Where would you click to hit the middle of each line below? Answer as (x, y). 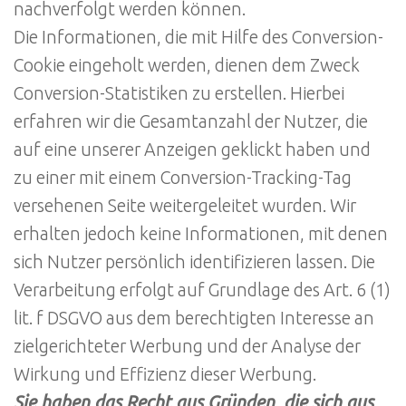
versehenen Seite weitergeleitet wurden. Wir (185, 206)
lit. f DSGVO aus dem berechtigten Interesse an (194, 319)
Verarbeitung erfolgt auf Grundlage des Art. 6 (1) (202, 290)
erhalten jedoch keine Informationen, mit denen (201, 234)
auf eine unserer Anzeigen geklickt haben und (192, 150)
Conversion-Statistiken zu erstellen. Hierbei (179, 94)
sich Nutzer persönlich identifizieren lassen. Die (194, 262)
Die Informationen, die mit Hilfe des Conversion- (198, 38)
